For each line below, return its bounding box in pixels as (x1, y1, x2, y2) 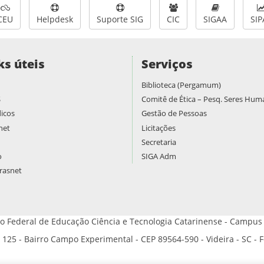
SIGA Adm (141, 151, 176, 162)
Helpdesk (37, 14, 73, 25)
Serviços (141, 56, 193, 72)
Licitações (141, 122, 176, 133)
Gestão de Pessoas (141, 108, 207, 119)
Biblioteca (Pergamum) (141, 80, 221, 91)
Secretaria (141, 136, 176, 147)
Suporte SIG (97, 14, 143, 25)
